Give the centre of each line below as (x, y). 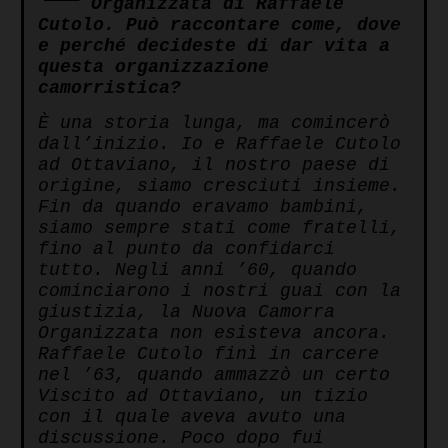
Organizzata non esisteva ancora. (214, 333)
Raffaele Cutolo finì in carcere (208, 354)
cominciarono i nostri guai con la (219, 291)
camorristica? (109, 88)
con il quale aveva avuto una (192, 417)
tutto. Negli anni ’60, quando (197, 270)
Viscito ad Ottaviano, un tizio (203, 396)
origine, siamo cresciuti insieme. (219, 186)
